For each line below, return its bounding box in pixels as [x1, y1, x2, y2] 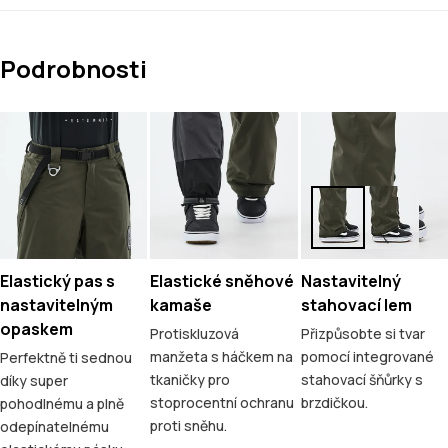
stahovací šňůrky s [300, 370, 423, 390]
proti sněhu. [150, 416, 228, 436]
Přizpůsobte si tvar [300, 324, 425, 344]
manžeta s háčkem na [150, 347, 294, 367]
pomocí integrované [300, 347, 434, 367]
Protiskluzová [150, 324, 240, 344]
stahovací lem [300, 294, 412, 317]
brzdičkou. [300, 393, 368, 413]
